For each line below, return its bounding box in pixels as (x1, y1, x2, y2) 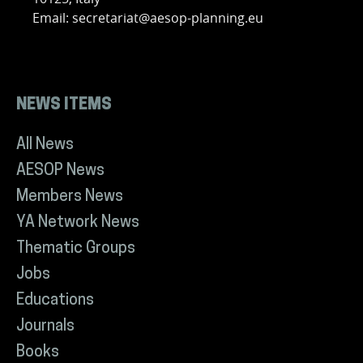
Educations (16, 293, 94, 310)
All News (16, 138, 74, 154)
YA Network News (16, 216, 139, 232)
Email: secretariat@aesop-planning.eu (32, 9, 263, 28)
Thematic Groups (16, 241, 135, 258)
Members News (16, 190, 123, 206)
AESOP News (16, 164, 105, 180)
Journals (16, 319, 75, 335)
